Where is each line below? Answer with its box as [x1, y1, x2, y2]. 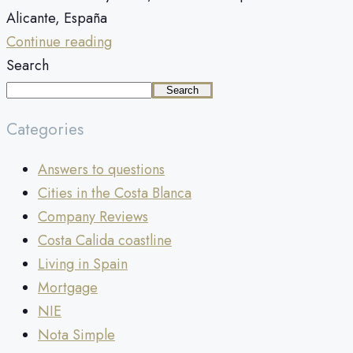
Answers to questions [38, 159, 165, 180]
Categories [6, 117, 84, 142]
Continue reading [6, 32, 112, 53]
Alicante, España [6, 8, 107, 29]
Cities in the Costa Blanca [38, 183, 191, 204]
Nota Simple [38, 325, 115, 346]
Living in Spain [38, 254, 128, 275]
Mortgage [38, 277, 98, 299]
